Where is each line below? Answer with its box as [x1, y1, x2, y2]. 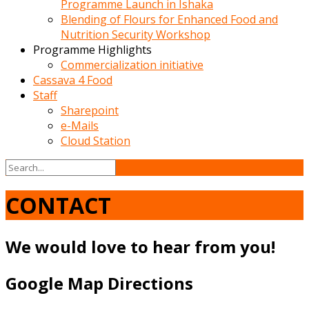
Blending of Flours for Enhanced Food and [61, 12, 278, 27]
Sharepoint [61, 103, 119, 118]
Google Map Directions [6, 271, 193, 295]
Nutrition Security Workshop [61, 27, 210, 42]
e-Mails [61, 118, 99, 133]
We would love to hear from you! [6, 235, 275, 258]
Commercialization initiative [61, 57, 203, 72]
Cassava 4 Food [33, 72, 112, 88]
